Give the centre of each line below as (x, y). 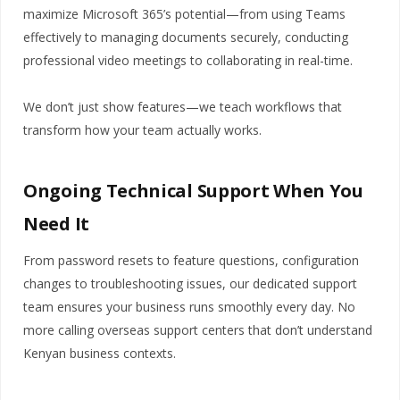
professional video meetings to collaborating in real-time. (188, 61)
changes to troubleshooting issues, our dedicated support (190, 283)
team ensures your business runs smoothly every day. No (189, 306)
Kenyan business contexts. (100, 353)
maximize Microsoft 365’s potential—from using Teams (184, 14)
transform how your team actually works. (142, 130)
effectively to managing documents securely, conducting (186, 37)
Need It (56, 224)
